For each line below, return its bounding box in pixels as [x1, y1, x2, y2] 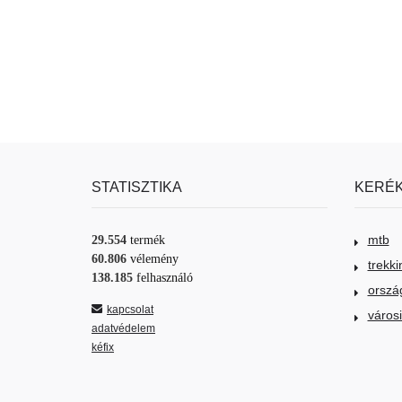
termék [130, 232, 165, 247]
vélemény [130, 251, 179, 266]
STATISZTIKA [92, 178, 182, 195]
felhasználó [136, 270, 193, 284]
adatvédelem [92, 321, 155, 335]
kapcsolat [107, 302, 153, 316]
